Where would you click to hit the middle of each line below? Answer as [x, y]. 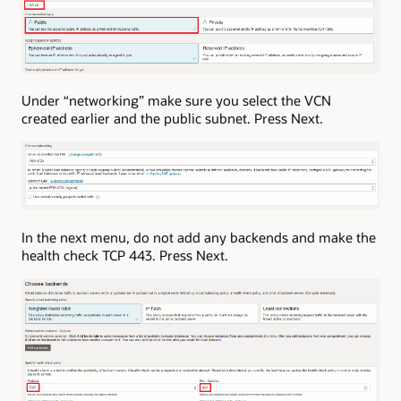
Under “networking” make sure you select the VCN [176, 100]
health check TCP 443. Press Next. [125, 255]
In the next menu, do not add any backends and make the [199, 237]
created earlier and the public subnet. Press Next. [172, 118]
